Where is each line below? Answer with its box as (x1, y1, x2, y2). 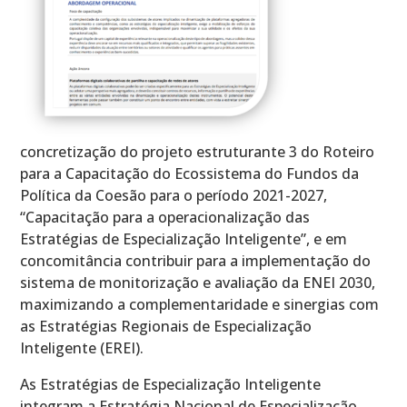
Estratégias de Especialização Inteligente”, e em (20, 228, 348, 249)
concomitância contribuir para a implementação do (20, 250, 372, 271)
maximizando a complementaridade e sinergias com (20, 293, 380, 314)
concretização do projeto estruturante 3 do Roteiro (20, 141, 375, 162)
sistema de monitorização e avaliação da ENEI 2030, (20, 272, 376, 293)
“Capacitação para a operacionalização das (20, 206, 311, 227)
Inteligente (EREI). (20, 337, 144, 358)
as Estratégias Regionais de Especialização (20, 315, 313, 336)
